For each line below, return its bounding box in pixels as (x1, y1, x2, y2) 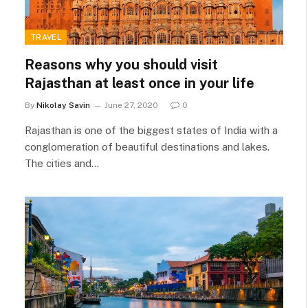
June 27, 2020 (104, 100, 158, 110)
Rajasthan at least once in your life (25, 74, 254, 91)
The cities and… (25, 157, 99, 169)
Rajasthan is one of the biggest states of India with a (25, 124, 278, 136)
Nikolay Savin (36, 100, 90, 110)
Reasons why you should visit (25, 56, 218, 73)
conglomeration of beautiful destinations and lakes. (25, 140, 269, 153)
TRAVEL (30, 32, 61, 41)
